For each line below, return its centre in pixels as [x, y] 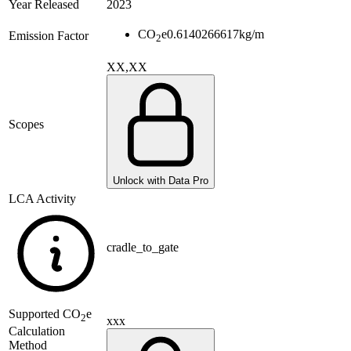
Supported [36, 314]
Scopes [26, 125]
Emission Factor [49, 36]
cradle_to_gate [143, 248]
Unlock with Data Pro [161, 181]
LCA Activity [42, 199]
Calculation [37, 331]
